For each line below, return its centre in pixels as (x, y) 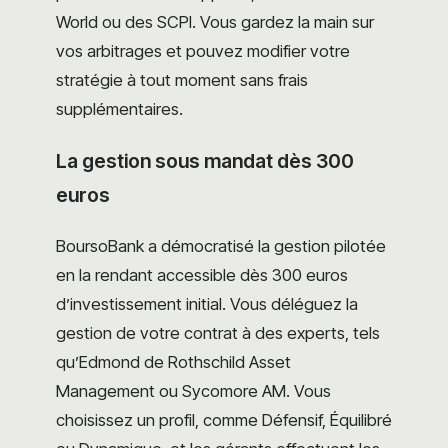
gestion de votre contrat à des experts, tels (218, 332)
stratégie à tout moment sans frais (182, 79)
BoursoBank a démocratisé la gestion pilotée (221, 245)
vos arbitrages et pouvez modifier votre (203, 50)
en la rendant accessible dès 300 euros (202, 274)
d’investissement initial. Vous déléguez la (207, 303)
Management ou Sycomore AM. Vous (193, 390)
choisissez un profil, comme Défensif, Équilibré (224, 419)
